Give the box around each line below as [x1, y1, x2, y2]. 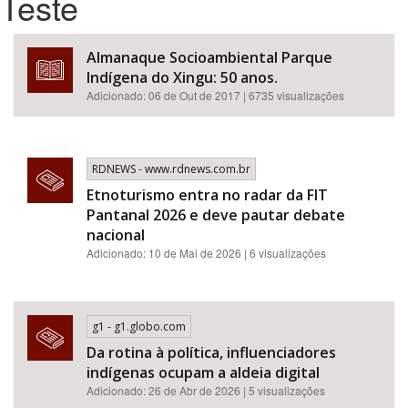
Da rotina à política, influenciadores [87, 342, 336, 362]
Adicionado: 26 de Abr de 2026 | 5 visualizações [87, 382, 325, 398]
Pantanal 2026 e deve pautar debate [87, 205, 345, 225]
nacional [87, 225, 145, 245]
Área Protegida [14, 226, 94, 242]
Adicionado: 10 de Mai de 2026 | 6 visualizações [87, 245, 326, 260]
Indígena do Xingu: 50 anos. [87, 67, 278, 87]
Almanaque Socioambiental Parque [87, 47, 332, 67]
